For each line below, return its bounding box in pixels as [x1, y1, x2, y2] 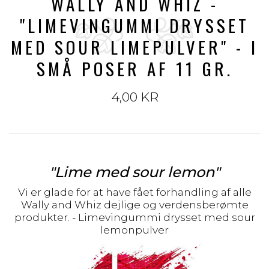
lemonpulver [100, 224, 169, 236]
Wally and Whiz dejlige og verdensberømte [20, 199, 249, 211]
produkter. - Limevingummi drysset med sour [14, 211, 255, 223]
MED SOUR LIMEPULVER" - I [11, 34, 258, 59]
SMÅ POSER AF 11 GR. [36, 55, 233, 81]
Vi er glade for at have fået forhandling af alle [17, 186, 252, 198]
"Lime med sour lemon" [49, 163, 220, 181]
